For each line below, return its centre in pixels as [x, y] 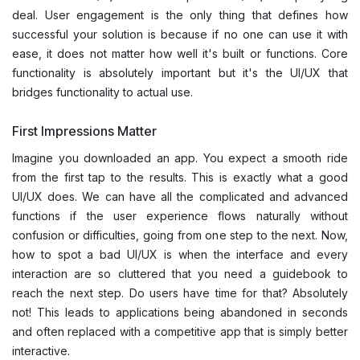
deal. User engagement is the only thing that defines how [180, 14]
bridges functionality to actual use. [104, 92]
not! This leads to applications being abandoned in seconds [180, 312]
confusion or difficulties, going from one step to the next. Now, [180, 235]
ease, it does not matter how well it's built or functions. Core [180, 53]
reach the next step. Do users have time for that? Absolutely [180, 292]
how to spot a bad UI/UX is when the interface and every [180, 254]
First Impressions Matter [86, 131]
